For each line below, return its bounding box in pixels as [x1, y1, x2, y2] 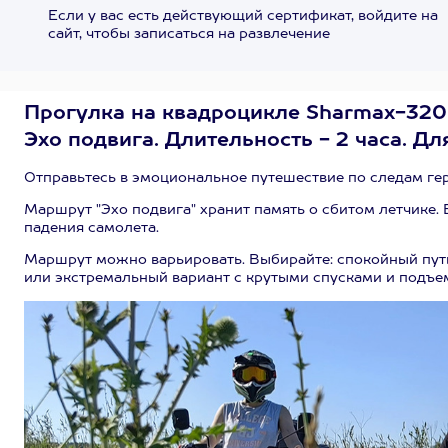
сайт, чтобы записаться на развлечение [47, 27, 330, 41]
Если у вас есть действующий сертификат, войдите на [47, 9, 438, 23]
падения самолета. [24, 221, 159, 235]
